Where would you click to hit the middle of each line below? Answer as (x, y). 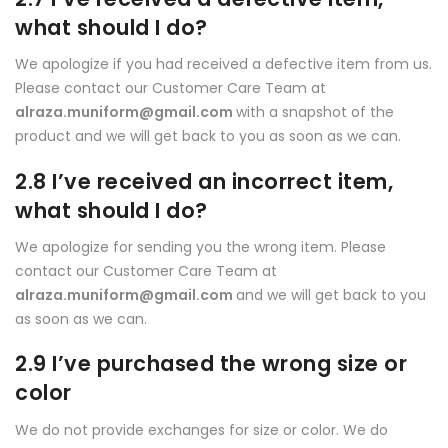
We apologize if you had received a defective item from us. (223, 64)
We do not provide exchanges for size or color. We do (201, 429)
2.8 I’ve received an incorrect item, (204, 181)
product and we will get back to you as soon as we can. (208, 136)
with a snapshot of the (315, 112)
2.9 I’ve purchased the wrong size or (211, 364)
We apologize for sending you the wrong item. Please (200, 247)
